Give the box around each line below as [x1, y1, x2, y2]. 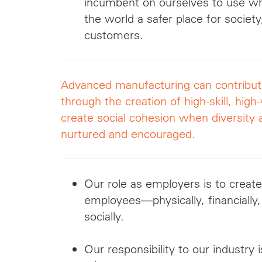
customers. [84, 27, 143, 42]
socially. [84, 209, 124, 223]
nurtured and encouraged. [60, 126, 195, 141]
